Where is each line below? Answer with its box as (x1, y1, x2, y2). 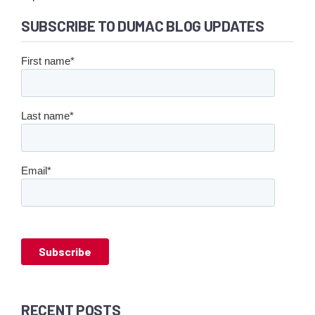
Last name (21, 110, 70, 122)
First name (21, 55, 70, 67)
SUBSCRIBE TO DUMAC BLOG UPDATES (21, 17, 264, 35)
